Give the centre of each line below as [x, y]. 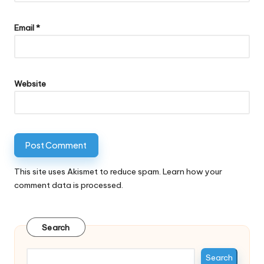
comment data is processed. [69, 185]
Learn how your [192, 171]
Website [30, 83]
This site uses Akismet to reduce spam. [88, 171]
